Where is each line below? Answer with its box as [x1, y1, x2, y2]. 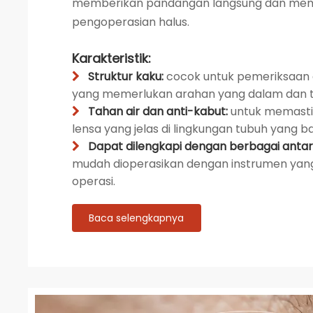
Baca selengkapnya [89, 211, 184, 225]
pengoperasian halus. [71, 14, 189, 30]
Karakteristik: [71, 50, 151, 67]
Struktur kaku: [87, 68, 166, 85]
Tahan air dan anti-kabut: [87, 103, 231, 119]
